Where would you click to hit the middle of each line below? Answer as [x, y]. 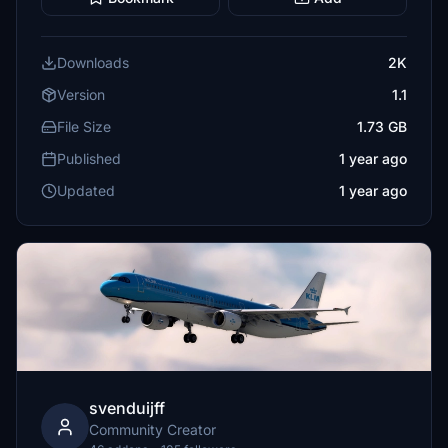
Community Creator [152, 429]
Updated [86, 190]
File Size [84, 126]
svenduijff [127, 408]
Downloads [93, 62]
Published [89, 158]
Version [81, 94]
